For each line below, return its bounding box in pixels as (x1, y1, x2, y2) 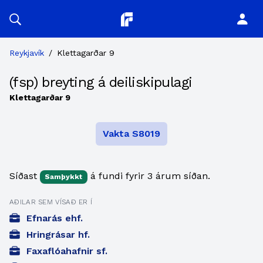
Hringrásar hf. (26, 229, 90, 240)
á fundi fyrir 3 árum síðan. (87, 170, 210, 181)
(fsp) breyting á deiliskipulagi (9, 74, 193, 90)
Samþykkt (45, 172, 82, 181)
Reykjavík (9, 48, 44, 58)
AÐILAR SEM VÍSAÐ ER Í (9, 198, 93, 206)
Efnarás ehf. (26, 213, 83, 224)
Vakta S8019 (103, 128, 160, 139)
